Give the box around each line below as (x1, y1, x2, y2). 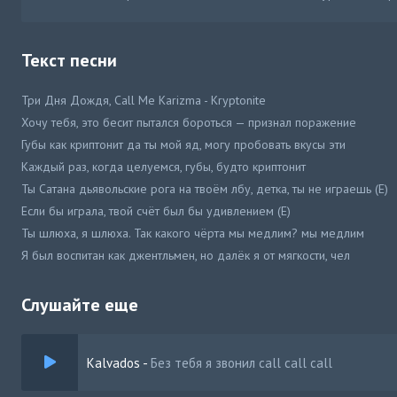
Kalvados (87, 354, 140, 371)
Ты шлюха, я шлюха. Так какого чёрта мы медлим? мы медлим (21, 225, 364, 241)
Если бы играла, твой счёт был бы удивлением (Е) (21, 203, 291, 219)
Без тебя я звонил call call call (151, 354, 332, 371)
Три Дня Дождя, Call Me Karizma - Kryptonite (21, 92, 266, 108)
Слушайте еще (21, 293, 138, 316)
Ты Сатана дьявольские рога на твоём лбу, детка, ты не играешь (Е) (21, 181, 388, 197)
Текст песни (21, 49, 117, 72)
